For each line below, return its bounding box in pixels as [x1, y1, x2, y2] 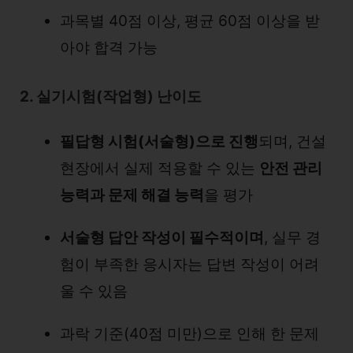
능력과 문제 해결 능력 [60, 185, 204, 204]
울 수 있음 [60, 281, 128, 300]
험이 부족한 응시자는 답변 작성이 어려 [60, 255, 319, 273]
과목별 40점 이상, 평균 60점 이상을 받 [60, 12, 320, 30]
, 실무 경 [264, 228, 321, 247]
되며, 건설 [258, 132, 326, 150]
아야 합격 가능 [60, 39, 158, 57]
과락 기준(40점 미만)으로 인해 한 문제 [60, 324, 319, 343]
